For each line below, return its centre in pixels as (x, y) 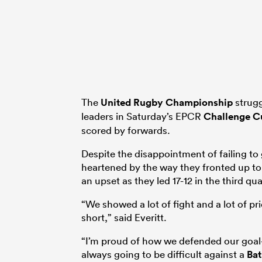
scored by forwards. (126, 130)
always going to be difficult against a (164, 254)
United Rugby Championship (167, 102)
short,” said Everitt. (124, 217)
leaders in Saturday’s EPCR (142, 116)
